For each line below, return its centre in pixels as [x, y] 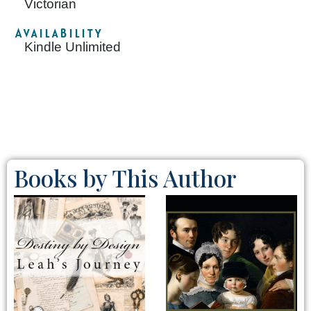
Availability [58, 33]
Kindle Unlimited [73, 47]
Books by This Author [125, 178]
